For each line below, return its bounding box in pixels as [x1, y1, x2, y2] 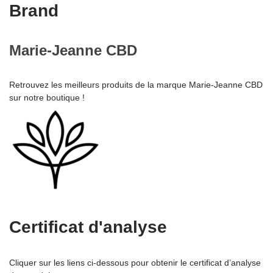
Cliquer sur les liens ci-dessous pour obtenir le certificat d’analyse [9, 258, 261, 268]
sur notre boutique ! [9, 93, 85, 103]
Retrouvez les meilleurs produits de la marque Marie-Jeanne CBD [9, 80, 263, 90]
